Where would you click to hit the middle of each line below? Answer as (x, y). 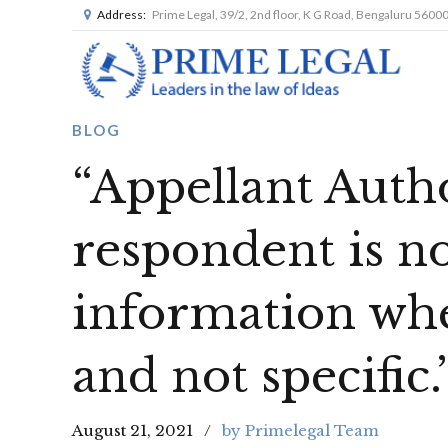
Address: (121, 14)
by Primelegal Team (300, 430)
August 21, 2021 (132, 430)
